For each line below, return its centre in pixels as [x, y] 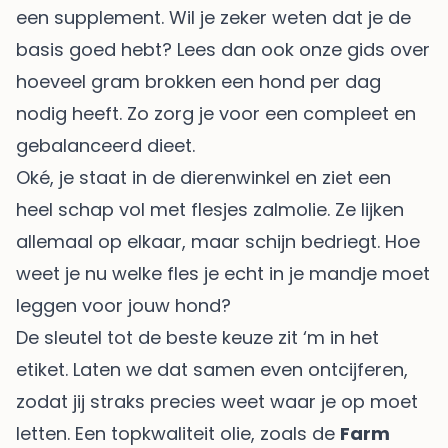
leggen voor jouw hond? [123, 305]
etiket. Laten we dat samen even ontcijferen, [212, 369]
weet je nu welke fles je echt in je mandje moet [223, 273]
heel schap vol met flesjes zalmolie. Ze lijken [210, 209]
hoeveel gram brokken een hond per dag [198, 81]
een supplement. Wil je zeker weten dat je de [213, 17]
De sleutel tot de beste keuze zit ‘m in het [197, 337]
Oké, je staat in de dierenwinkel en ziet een [203, 177]
